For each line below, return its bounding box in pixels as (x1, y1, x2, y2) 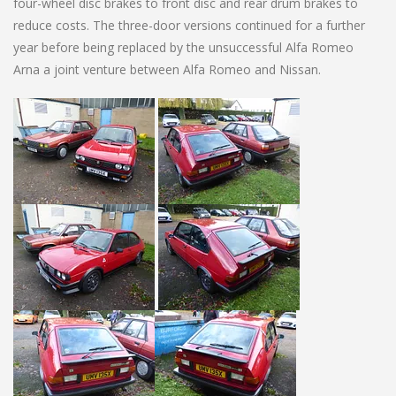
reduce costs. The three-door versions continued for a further (13, 16, 365, 34)
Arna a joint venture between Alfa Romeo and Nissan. (13, 60, 321, 78)
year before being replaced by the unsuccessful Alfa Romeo (13, 38, 354, 56)
